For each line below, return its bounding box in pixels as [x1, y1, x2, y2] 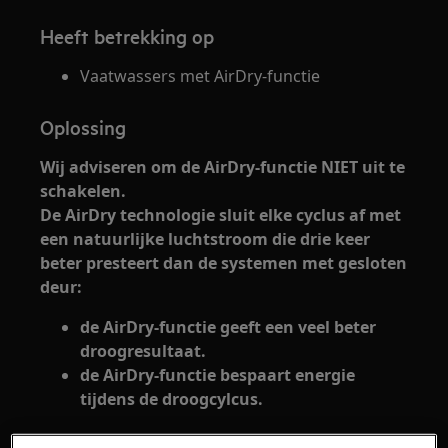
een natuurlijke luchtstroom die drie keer [40, 228, 371, 250]
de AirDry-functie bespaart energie [80, 364, 356, 386]
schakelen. [40, 180, 127, 202]
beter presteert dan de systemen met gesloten [40, 252, 408, 274]
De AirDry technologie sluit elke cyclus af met [40, 204, 402, 226]
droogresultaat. [80, 340, 207, 362]
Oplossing [40, 114, 127, 140]
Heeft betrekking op [40, 23, 215, 49]
